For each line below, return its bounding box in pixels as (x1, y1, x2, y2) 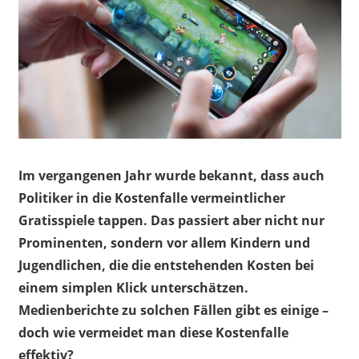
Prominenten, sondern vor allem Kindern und (18, 234, 310, 252)
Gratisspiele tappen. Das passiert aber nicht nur (18, 212, 325, 230)
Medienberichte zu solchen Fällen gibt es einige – (18, 301, 329, 320)
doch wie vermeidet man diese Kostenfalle (18, 324, 288, 342)
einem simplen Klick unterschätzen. (18, 279, 248, 297)
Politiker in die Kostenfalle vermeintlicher (18, 189, 285, 208)
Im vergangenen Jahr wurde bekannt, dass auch (18, 167, 325, 185)
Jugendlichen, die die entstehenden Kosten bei (18, 256, 314, 275)
